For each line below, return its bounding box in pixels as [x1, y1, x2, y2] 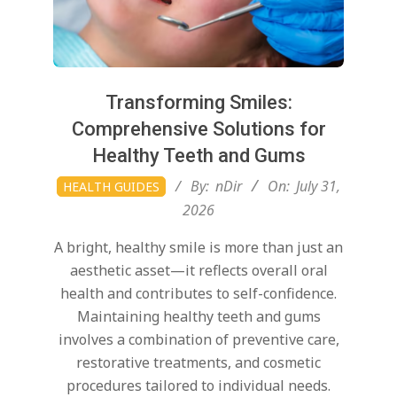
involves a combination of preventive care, [58, 329, 339, 349]
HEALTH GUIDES [63, 177, 160, 195]
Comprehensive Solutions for [71, 117, 326, 140]
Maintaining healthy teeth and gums [76, 306, 321, 326]
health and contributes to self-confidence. [60, 283, 337, 303]
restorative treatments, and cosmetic [76, 352, 321, 372]
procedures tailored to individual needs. [66, 375, 331, 395]
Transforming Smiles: [105, 90, 292, 113]
